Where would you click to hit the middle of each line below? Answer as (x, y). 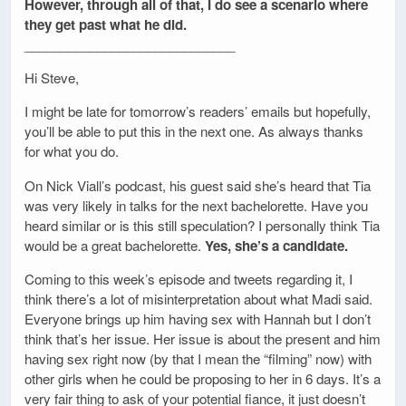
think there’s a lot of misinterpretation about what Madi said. (198, 298)
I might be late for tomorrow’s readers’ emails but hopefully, (198, 111)
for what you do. (72, 151)
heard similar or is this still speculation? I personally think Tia (202, 225)
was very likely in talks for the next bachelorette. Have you (196, 205)
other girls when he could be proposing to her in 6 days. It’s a (203, 378)
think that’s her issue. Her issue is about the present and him (203, 338)
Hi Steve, (52, 78)
